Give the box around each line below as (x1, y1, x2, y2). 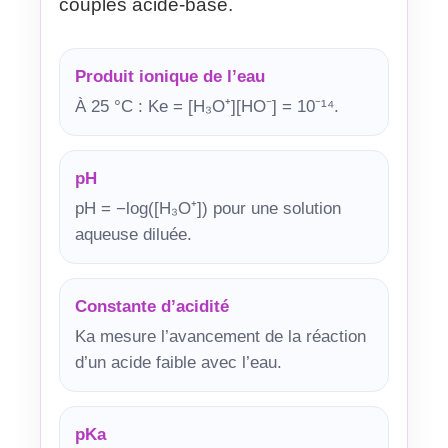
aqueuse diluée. (75, 225, 192, 244)
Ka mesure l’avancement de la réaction (75, 327, 366, 346)
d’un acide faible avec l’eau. (75, 353, 282, 372)
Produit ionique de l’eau (75, 67, 265, 86)
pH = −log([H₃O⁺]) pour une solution (75, 199, 341, 218)
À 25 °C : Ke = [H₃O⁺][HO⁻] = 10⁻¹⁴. (75, 97, 339, 116)
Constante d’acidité (75, 297, 229, 316)
